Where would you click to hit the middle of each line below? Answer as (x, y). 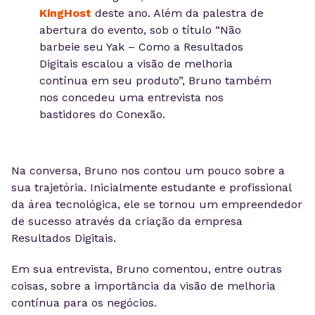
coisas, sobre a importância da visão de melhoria (143, 286)
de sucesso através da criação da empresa (127, 221)
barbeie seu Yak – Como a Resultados (141, 47)
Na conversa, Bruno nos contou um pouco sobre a (148, 171)
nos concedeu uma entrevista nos (131, 97)
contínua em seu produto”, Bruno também (155, 81)
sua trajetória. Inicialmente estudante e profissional (151, 187)
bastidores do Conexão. (102, 114)
